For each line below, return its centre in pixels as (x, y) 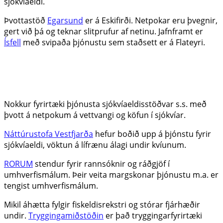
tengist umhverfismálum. (51, 186)
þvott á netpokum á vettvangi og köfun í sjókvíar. (95, 115)
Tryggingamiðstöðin (66, 216)
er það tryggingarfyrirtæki (153, 216)
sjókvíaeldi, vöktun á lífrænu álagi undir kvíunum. (95, 145)
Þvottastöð (26, 21)
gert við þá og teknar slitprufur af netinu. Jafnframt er (104, 32)
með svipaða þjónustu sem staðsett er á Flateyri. (113, 43)
